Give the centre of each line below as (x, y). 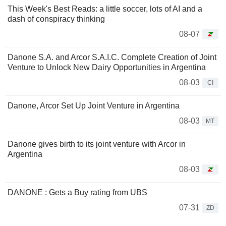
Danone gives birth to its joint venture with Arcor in (97, 144)
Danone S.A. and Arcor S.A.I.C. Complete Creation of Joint (112, 57)
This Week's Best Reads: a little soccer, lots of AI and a (105, 9)
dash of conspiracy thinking (56, 19)
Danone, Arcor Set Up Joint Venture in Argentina (94, 105)
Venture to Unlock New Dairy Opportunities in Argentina (107, 67)
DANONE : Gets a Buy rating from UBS (77, 192)
